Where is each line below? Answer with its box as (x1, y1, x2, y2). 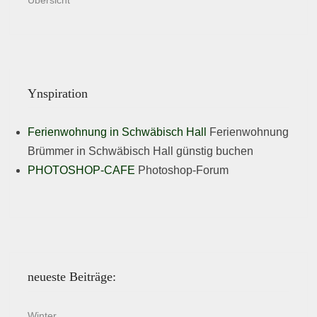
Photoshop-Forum (135, 164, 229, 177)
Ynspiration (28, 86, 88, 101)
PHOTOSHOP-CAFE (28, 164, 136, 177)
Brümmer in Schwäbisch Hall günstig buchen (28, 145, 254, 158)
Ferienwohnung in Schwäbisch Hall (28, 126, 207, 139)
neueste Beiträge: (28, 270, 117, 284)
